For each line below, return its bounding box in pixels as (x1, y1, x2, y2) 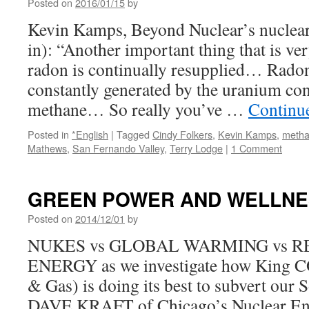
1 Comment (231, 141, 282, 155)
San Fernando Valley (72, 141, 164, 155)
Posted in (28, 127, 69, 141)
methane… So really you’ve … (28, 97, 248, 121)
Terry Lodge (170, 141, 223, 155)
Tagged (117, 127, 150, 141)
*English (72, 127, 108, 141)
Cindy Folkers (152, 127, 212, 141)
